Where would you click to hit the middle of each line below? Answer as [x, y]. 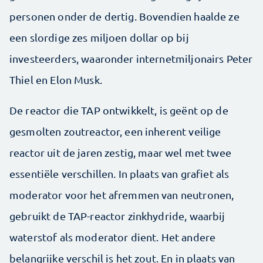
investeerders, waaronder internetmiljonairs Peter [131, 58]
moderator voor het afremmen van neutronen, [122, 195]
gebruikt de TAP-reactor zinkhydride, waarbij [117, 216]
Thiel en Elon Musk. [56, 80]
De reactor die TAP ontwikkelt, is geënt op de [119, 110]
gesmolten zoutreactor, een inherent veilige [115, 131]
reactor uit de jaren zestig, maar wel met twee [120, 152]
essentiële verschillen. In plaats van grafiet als [119, 173]
